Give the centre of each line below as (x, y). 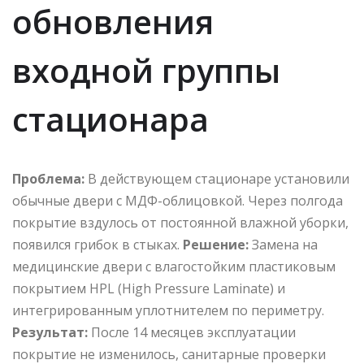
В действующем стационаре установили (217, 179)
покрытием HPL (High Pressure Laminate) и (149, 289)
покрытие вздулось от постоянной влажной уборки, (180, 223)
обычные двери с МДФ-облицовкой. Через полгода (178, 201)
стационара (110, 119)
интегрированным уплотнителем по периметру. (168, 311)
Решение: (216, 245)
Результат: (50, 333)
